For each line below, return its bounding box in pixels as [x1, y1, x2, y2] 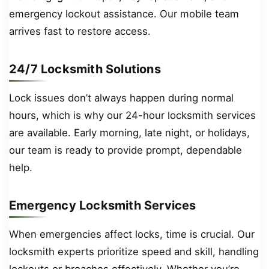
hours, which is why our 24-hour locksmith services [9, 109, 256, 121]
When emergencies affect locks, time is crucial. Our [9, 228, 255, 240]
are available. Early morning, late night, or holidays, [9, 126, 250, 139]
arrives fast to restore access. [9, 25, 151, 37]
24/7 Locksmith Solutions [9, 62, 161, 77]
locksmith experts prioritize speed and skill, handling [9, 245, 259, 258]
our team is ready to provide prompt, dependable [9, 144, 242, 156]
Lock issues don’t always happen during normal [9, 91, 234, 104]
